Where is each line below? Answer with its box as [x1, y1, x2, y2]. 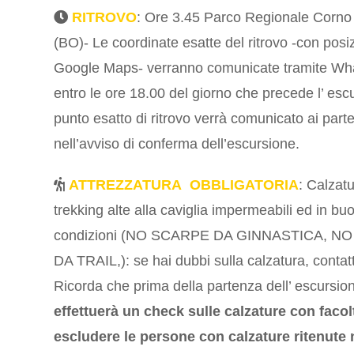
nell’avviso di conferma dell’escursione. [54, 136, 300, 153]
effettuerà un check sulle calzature [54, 303, 287, 320]
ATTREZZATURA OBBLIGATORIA [69, 177, 299, 194]
